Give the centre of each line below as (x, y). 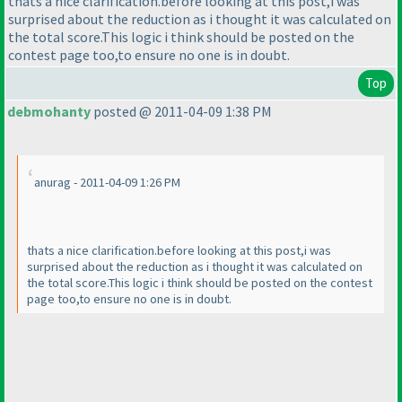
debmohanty (49, 112)
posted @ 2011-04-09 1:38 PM (181, 112)
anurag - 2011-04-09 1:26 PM (107, 183)
